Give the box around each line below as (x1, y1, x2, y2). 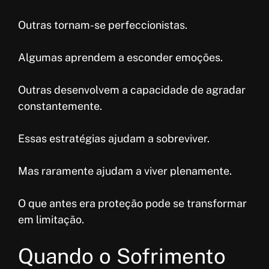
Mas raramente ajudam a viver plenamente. (18, 165, 232, 178)
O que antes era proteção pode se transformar (18, 197, 247, 210)
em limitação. (18, 213, 84, 226)
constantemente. (18, 100, 102, 113)
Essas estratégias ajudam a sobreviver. (18, 132, 210, 145)
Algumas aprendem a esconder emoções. (18, 51, 223, 64)
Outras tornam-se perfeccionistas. (18, 19, 187, 32)
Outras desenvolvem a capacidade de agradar (18, 83, 246, 97)
